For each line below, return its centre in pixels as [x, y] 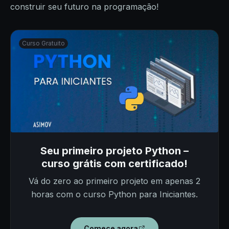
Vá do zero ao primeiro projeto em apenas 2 [114, 181]
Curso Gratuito [43, 43]
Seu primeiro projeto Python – [114, 151]
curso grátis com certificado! [114, 164]
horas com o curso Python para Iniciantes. [114, 194]
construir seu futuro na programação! [84, 7]
